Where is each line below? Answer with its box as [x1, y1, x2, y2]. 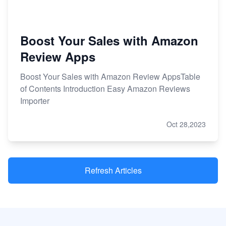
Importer [20, 95, 49, 107]
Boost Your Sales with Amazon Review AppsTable [20, 71, 200, 83]
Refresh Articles [84, 164, 142, 177]
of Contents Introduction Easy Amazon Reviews [20, 83, 190, 95]
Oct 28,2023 [166, 119, 206, 130]
